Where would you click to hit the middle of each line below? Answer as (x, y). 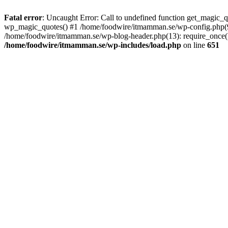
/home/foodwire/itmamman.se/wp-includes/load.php (93, 45)
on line (194, 45)
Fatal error (23, 18)
